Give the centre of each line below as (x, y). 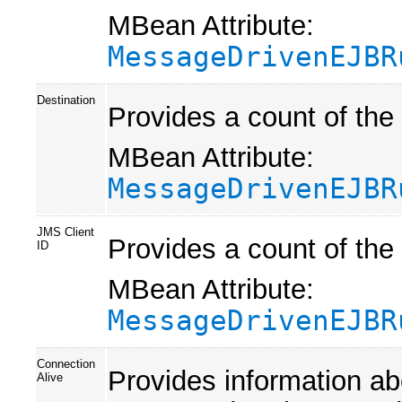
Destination (66, 100)
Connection (66, 363)
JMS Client (66, 232)
